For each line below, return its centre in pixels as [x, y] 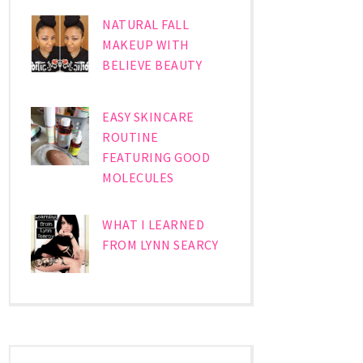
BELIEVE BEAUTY [152, 65]
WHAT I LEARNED [154, 225]
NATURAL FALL [146, 25]
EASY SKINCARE [148, 117]
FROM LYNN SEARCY [160, 245]
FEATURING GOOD [156, 158]
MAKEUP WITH [146, 45]
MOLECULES [138, 178]
